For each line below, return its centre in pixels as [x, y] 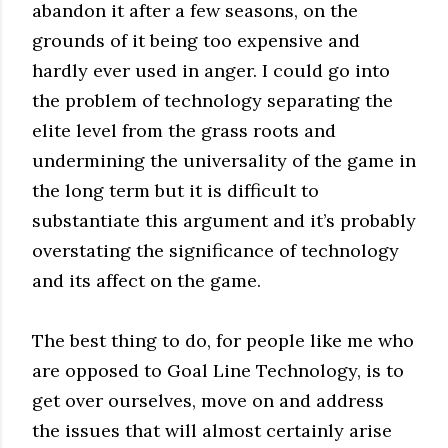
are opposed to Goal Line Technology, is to [218, 370]
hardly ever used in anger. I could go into [211, 70]
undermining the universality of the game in [224, 160]
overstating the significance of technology [215, 250]
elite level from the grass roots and [184, 130]
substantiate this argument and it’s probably [224, 220]
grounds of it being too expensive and [196, 40]
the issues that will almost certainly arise [212, 430]
